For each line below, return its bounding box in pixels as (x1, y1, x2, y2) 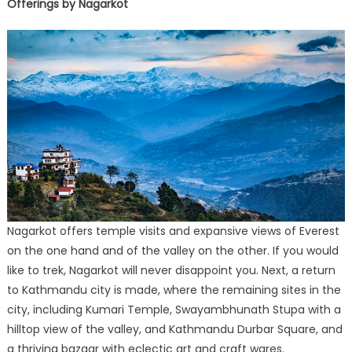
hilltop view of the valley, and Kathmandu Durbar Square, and (6, 321, 343, 338)
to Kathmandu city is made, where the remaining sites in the (6, 282, 341, 299)
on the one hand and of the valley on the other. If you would (6, 243, 339, 259)
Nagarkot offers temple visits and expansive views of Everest (6, 223, 339, 240)
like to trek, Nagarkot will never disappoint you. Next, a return (6, 262, 335, 279)
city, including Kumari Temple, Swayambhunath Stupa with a (6, 302, 341, 318)
